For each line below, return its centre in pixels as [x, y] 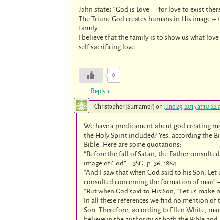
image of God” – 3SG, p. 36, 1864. [131, 163]
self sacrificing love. [108, 47]
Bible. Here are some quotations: [133, 144]
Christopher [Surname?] [124, 106]
